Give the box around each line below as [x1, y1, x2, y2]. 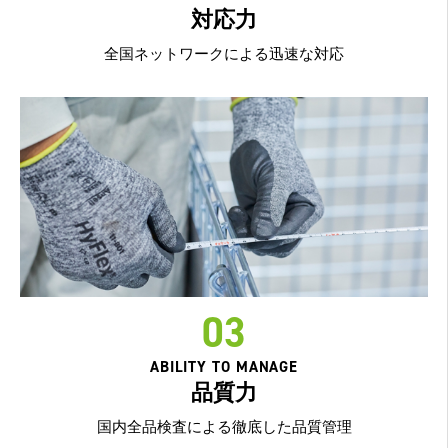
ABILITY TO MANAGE [149, 357, 299, 377]
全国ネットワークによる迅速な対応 [104, 46, 344, 63]
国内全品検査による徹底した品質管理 [96, 419, 352, 436]
